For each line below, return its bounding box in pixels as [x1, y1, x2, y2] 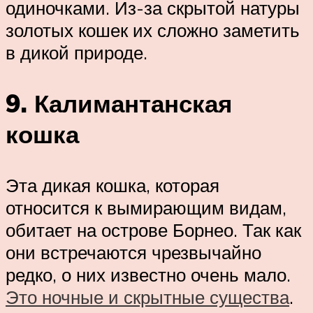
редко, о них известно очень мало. [6, 263, 291, 286]
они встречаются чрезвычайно [6, 241, 261, 264]
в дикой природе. [6, 41, 147, 64]
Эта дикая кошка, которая [6, 174, 219, 197]
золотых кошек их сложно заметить [6, 19, 300, 42]
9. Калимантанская [6, 88, 232, 119]
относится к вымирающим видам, [6, 196, 286, 219]
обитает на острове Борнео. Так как [6, 219, 301, 242]
